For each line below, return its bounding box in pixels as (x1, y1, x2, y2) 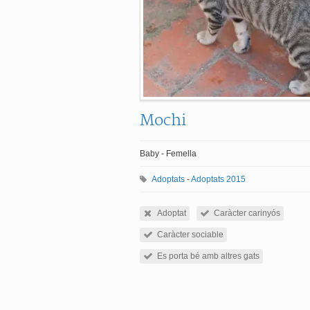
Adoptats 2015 (191, 174, 246, 184)
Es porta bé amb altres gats (157, 251, 259, 261)
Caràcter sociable (157, 230, 224, 239)
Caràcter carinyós (214, 208, 280, 218)
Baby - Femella (140, 149, 197, 158)
